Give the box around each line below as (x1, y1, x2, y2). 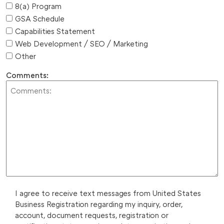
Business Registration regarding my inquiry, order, (15, 199, 182, 208)
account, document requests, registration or (15, 210, 168, 219)
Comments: (6, 70, 48, 79)
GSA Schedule (15, 13, 64, 23)
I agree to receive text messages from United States (15, 188, 201, 197)
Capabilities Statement (15, 26, 95, 35)
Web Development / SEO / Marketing (15, 38, 148, 48)
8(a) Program (15, 1, 61, 10)
